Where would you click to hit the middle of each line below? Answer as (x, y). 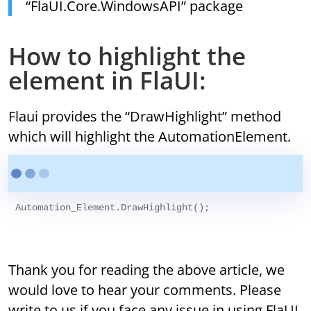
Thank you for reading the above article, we (147, 270)
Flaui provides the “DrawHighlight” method (145, 117)
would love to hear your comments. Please (145, 290)
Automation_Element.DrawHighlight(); (113, 208)
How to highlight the (127, 56)
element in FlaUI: (108, 81)
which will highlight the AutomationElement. (150, 137)
